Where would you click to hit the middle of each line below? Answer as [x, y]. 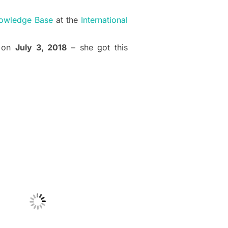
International [105, 20]
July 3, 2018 [41, 48]
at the [67, 20]
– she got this [97, 48]
